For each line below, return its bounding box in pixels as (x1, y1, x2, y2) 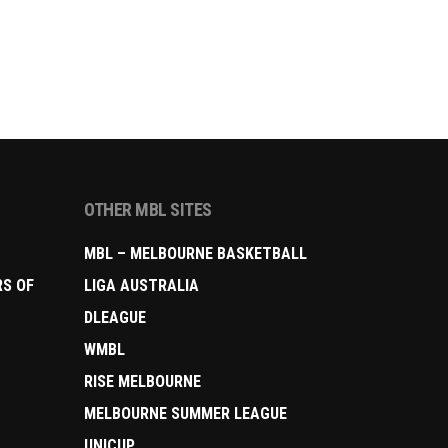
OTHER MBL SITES (84, 199, 212, 221)
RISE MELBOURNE (84, 372, 202, 392)
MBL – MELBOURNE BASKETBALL (84, 244, 308, 264)
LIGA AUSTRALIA (84, 276, 200, 296)
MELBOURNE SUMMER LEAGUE (84, 404, 288, 424)
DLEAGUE (84, 308, 147, 328)
